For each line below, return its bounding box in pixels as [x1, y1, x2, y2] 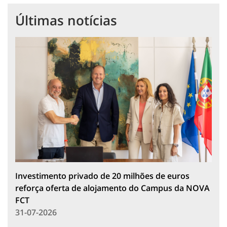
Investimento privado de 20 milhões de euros [15, 170, 190, 181]
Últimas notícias [15, 11, 117, 30]
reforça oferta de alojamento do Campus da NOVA [15, 182, 210, 194]
